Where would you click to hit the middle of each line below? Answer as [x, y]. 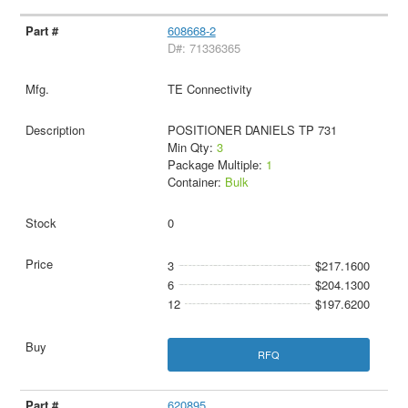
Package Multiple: [216, 164]
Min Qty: [192, 147]
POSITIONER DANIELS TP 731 [252, 129]
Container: [196, 181]
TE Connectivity [209, 88]
